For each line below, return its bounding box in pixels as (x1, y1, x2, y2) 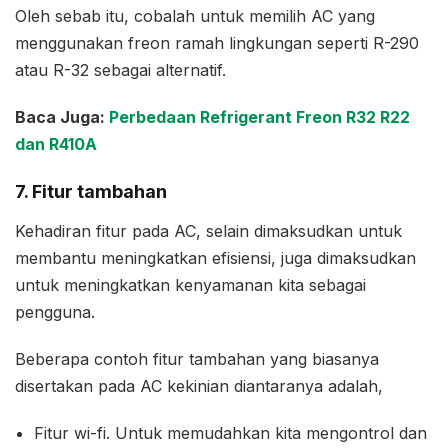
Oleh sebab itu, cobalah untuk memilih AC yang (15, 5, 375, 26)
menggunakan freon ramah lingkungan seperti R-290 (15, 32, 419, 53)
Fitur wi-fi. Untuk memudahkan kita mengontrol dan (34, 423, 428, 444)
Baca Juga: (15, 106, 109, 127)
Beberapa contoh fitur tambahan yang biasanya (15, 349, 379, 370)
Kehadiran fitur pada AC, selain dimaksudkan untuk (15, 221, 402, 242)
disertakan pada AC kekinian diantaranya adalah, (15, 376, 383, 397)
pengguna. (15, 302, 95, 323)
